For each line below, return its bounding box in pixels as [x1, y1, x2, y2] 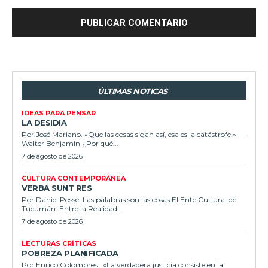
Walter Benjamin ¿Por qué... [22, 138, 118, 148]
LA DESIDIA [22, 117, 66, 127]
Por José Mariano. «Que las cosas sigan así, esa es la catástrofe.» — [22, 129, 245, 139]
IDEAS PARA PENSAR [22, 108, 96, 117]
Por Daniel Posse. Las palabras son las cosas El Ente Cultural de [22, 194, 236, 204]
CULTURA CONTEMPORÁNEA [22, 173, 126, 182]
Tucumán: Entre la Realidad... [22, 203, 123, 213]
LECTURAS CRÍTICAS [22, 239, 96, 248]
